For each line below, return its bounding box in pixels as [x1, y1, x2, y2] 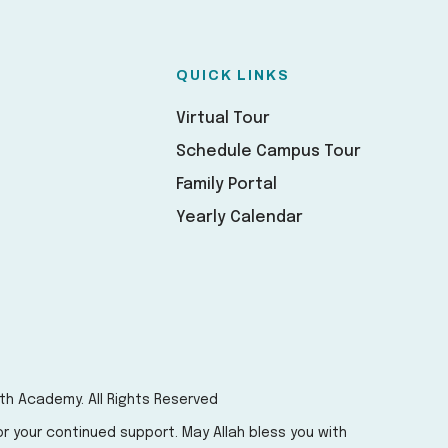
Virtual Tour [176, 110, 270, 127]
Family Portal [176, 176, 277, 193]
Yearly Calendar [176, 209, 303, 226]
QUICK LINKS [176, 68, 290, 83]
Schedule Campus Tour [176, 143, 361, 160]
